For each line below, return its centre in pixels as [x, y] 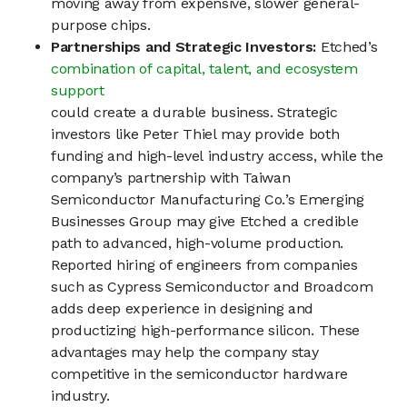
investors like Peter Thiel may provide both [195, 134]
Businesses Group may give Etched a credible [205, 222]
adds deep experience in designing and [183, 309]
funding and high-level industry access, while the [217, 156]
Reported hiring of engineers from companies [204, 265]
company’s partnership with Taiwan [171, 178]
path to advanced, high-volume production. [197, 243]
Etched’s [349, 47]
